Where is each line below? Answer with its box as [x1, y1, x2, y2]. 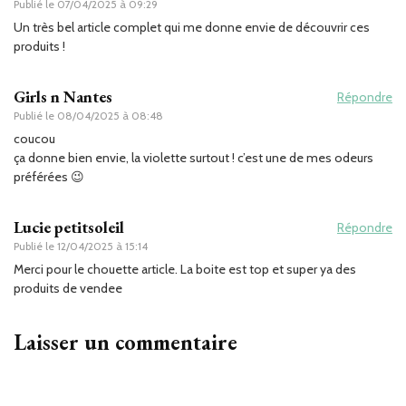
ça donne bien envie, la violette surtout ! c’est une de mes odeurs [14, 149, 373, 166]
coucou [14, 130, 55, 147]
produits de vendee [14, 279, 122, 296]
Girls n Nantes [14, 85, 112, 107]
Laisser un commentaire [14, 327, 237, 356]
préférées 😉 [14, 168, 84, 185]
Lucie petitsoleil [14, 216, 124, 237]
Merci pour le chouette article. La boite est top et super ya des [14, 260, 356, 277]
